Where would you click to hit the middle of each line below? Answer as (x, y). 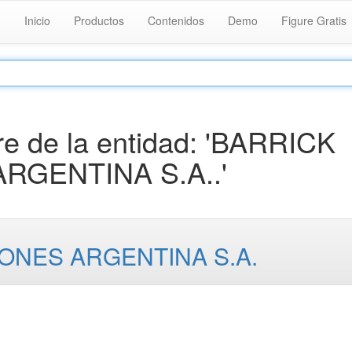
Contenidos (176, 20)
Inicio (37, 20)
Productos (99, 20)
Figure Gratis (314, 20)
